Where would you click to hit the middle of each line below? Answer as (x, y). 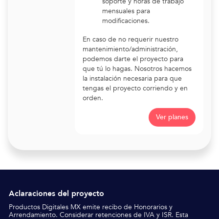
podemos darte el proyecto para (133, 59)
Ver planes (172, 117)
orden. (93, 98)
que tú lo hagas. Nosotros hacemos (137, 69)
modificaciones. (126, 21)
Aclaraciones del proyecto (56, 194)
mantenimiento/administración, (130, 49)
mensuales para (126, 11)
